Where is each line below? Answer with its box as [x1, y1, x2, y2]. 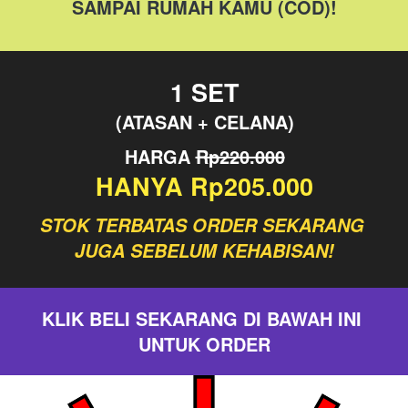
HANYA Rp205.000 [96, 168, 313, 203]
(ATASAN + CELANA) [115, 108, 294, 135]
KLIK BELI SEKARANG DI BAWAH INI [42, 305, 362, 331]
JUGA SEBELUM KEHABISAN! [75, 238, 334, 263]
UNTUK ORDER [138, 331, 270, 357]
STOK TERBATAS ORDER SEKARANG [39, 212, 364, 238]
